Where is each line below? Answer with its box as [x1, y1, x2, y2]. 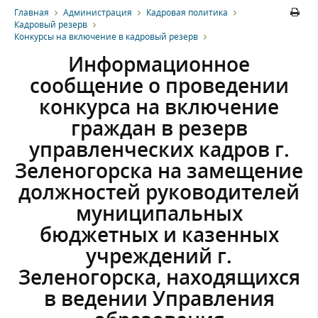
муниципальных [75, 199, 243, 226]
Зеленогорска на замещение [15, 156, 303, 184]
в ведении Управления [43, 284, 275, 312]
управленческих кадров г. [28, 135, 290, 163]
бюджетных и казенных [39, 220, 279, 248]
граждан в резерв [70, 114, 248, 141]
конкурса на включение [39, 92, 279, 120]
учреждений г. [86, 241, 232, 269]
